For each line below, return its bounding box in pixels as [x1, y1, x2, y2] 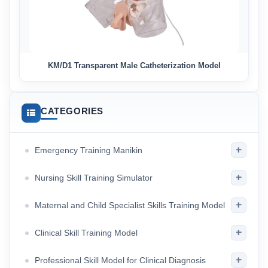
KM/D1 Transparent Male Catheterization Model [47, 61, 221, 70]
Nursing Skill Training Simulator [35, 173, 153, 182]
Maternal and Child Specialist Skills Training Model [35, 200, 225, 210]
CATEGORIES [41, 106, 103, 116]
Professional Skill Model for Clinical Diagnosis [35, 255, 206, 265]
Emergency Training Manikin [35, 145, 142, 155]
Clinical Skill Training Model [35, 228, 138, 237]
